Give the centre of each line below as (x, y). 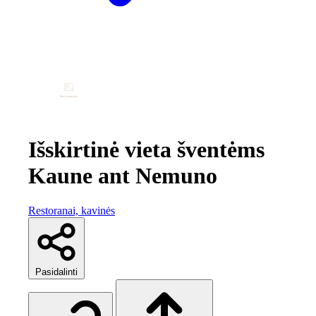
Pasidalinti (56, 272)
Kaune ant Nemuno (123, 176)
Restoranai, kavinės (72, 210)
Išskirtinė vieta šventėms (146, 150)
